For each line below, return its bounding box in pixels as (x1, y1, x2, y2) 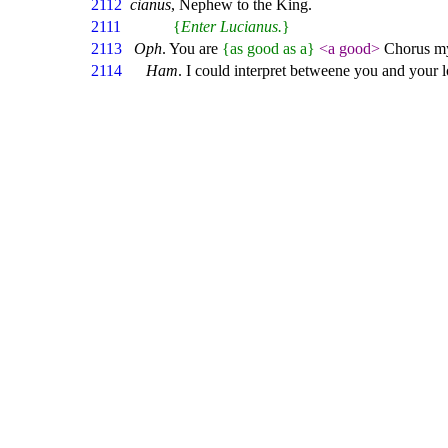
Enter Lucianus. (181, 18, 282, 36)
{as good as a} (222, 40, 315, 58)
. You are (162, 40, 222, 58)
